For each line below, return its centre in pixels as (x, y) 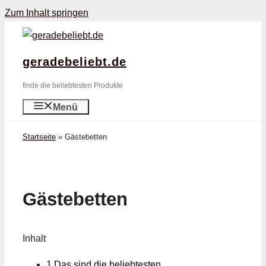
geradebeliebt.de (75, 62)
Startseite (39, 137)
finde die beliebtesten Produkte (73, 85)
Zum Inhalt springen (47, 13)
